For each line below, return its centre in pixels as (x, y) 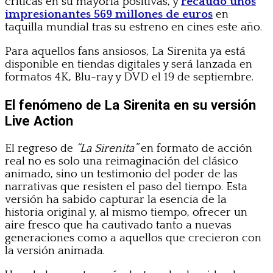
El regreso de (41, 148)
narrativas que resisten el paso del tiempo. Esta (126, 186)
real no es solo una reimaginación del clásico (122, 161)
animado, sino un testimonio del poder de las (121, 174)
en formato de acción (195, 148)
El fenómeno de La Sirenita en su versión (130, 105)
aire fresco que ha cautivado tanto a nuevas (118, 225)
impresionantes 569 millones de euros (109, 14)
